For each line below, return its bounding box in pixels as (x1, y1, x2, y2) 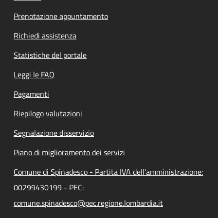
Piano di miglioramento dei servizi (14, 146, 125, 158)
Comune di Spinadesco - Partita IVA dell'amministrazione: (14, 165, 203, 178)
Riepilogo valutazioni (14, 107, 82, 119)
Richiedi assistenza (14, 29, 76, 41)
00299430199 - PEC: (14, 181, 84, 193)
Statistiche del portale (14, 49, 87, 61)
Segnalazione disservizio (14, 127, 94, 139)
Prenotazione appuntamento (14, 10, 108, 22)
